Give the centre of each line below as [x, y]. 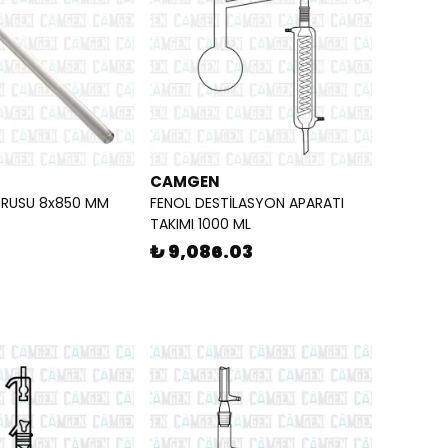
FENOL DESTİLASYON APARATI [247, 203]
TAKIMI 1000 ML [200, 224]
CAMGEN [185, 182]
